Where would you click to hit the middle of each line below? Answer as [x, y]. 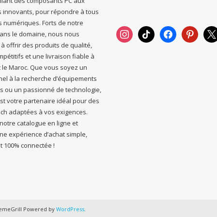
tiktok [146, 31]
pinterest [195, 31]
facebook [174, 31]
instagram [131, 31]
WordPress [70, 209]
